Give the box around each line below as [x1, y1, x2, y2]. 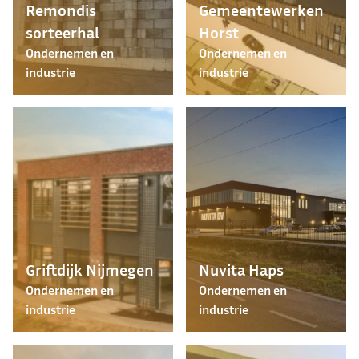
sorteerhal [26, 22, 99, 42]
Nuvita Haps [199, 260, 284, 279]
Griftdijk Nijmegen [26, 260, 154, 279]
